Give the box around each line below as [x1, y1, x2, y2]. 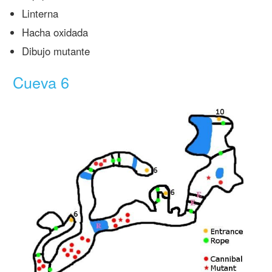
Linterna [22, 6, 59, 21]
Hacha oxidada [22, 24, 89, 39]
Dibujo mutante [22, 43, 90, 58]
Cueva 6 [13, 70, 70, 93]
